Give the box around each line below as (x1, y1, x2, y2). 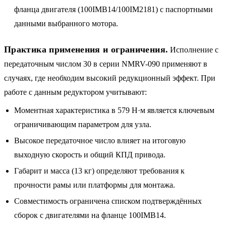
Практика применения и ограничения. (4, 44, 168, 54)
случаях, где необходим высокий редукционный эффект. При (4, 73, 215, 82)
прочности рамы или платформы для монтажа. (14, 180, 175, 189)
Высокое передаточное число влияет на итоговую (14, 136, 186, 145)
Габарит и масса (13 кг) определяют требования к (14, 166, 185, 175)
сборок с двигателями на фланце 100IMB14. (14, 210, 166, 219)
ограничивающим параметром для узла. (14, 120, 151, 129)
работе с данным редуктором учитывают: (4, 87, 147, 96)
